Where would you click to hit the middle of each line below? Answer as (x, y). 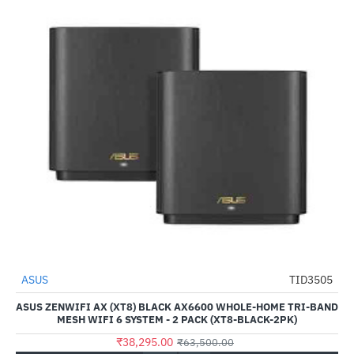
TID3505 (311, 280)
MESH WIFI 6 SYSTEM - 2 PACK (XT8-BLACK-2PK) (177, 320)
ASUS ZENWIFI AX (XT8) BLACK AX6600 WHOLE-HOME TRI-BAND (177, 307)
